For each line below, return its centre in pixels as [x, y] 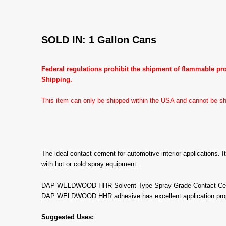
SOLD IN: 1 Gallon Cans [99, 40]
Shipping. [57, 79]
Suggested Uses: [68, 217]
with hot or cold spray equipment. [90, 164]
